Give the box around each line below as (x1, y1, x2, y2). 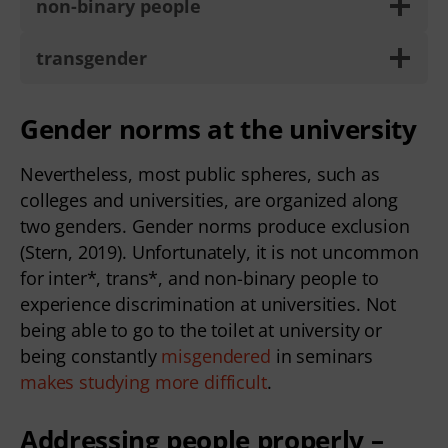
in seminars (270, 343, 374, 368)
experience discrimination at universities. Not (20, 291, 397, 316)
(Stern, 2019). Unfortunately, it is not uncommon (20, 239, 419, 264)
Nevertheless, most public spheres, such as (20, 161, 380, 186)
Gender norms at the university (20, 110, 417, 147)
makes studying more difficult (20, 369, 267, 394)
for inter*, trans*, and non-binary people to (20, 265, 379, 290)
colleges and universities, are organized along (20, 187, 399, 212)
